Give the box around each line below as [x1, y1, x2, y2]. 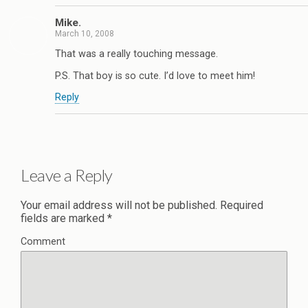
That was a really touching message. [55, 48, 218, 60]
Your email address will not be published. [21, 199, 217, 212]
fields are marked [21, 212, 107, 225]
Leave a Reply [21, 165, 113, 186]
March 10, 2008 [55, 29, 114, 39]
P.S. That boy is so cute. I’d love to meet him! [55, 69, 255, 82]
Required [217, 199, 263, 212]
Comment [21, 236, 65, 248]
